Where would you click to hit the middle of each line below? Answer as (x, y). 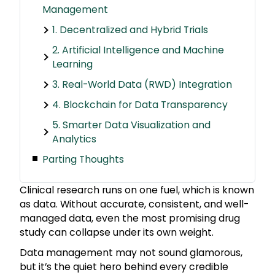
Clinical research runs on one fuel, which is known (137, 190)
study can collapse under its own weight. (118, 233)
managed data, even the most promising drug (130, 219)
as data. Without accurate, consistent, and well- (134, 204)
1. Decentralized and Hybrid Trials (130, 30)
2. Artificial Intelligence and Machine (138, 50)
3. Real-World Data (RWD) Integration (142, 85)
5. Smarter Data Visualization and (131, 125)
